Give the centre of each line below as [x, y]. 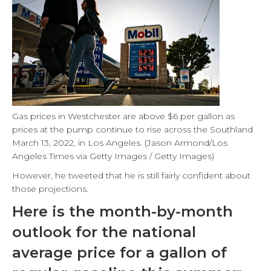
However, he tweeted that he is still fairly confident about [131, 175]
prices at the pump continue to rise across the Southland [132, 129]
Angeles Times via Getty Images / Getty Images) [113, 156]
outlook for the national [104, 232]
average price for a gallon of [119, 253]
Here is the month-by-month [122, 211]
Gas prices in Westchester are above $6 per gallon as [123, 116]
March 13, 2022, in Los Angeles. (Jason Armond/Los [120, 143]
